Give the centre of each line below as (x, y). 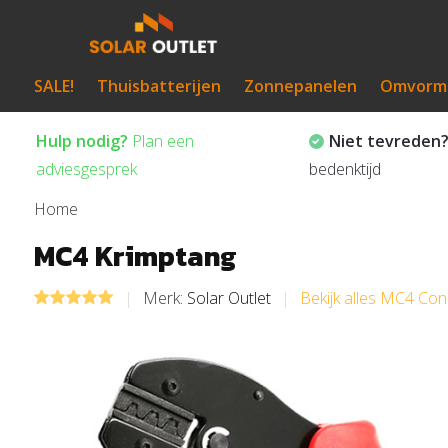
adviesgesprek (86, 169)
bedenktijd (344, 169)
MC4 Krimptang (135, 256)
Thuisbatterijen (158, 85)
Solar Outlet (228, 298)
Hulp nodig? (81, 141)
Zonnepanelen (300, 85)
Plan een (160, 141)
